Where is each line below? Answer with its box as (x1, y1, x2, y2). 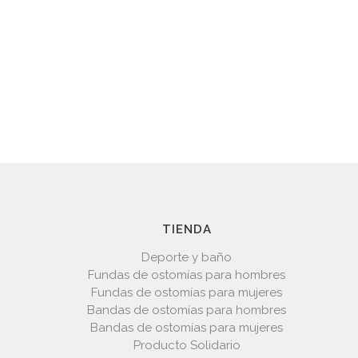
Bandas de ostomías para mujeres (90, 320, 284, 335)
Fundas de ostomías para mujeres (91, 285, 283, 300)
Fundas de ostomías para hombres (88, 268, 286, 282)
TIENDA (161, 222, 212, 237)
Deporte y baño (141, 250, 233, 265)
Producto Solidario (133, 338, 241, 352)
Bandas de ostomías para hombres (87, 303, 287, 317)
